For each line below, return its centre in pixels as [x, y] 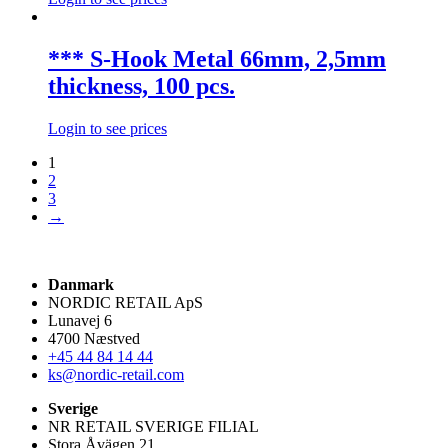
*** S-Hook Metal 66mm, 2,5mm [217, 59]
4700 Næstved [94, 339]
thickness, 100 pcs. [141, 86]
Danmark [81, 285]
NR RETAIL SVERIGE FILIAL [153, 427]
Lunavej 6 [80, 321]
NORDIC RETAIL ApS [125, 303]
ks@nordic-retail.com [116, 375]
